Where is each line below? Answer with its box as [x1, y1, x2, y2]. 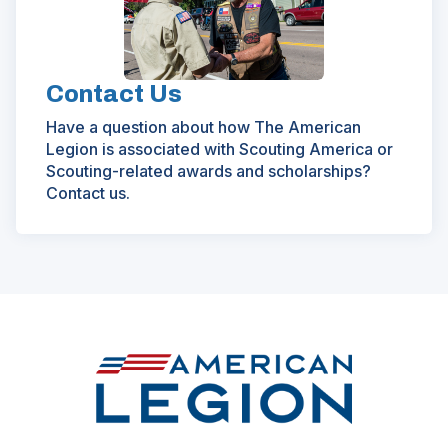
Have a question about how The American [46, 116, 361, 137]
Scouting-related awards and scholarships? [46, 160, 371, 181]
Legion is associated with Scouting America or [46, 138, 393, 159]
